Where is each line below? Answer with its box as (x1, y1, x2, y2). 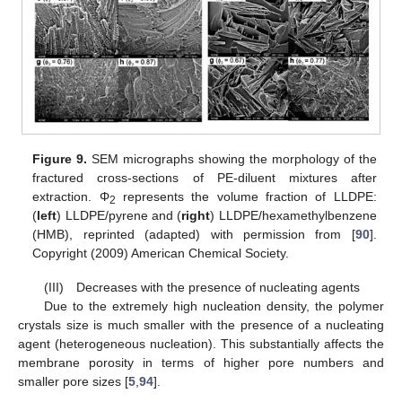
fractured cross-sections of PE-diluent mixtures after (32, 170, 377, 185)
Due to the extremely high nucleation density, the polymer (43, 299, 384, 314)
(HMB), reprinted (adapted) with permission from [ (32, 226, 355, 241)
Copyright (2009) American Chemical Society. (32, 245, 290, 260)
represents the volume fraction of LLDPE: (115, 188, 377, 204)
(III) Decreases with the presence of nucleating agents (43, 280, 360, 295)
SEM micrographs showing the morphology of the (87, 151, 377, 166)
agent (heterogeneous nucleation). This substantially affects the (18, 336, 384, 352)
